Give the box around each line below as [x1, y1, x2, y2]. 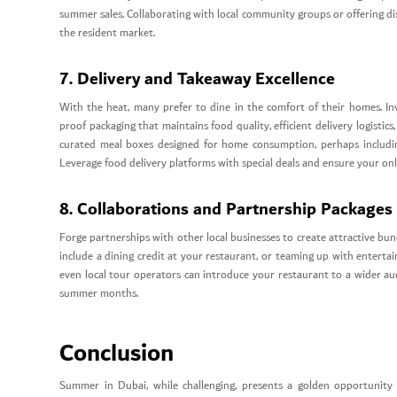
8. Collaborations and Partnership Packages [59, 193, 393, 224]
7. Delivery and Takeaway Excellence [59, 63, 335, 94]
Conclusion [59, 332, 174, 376]
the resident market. [59, 23, 155, 43]
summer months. [59, 284, 138, 304]
